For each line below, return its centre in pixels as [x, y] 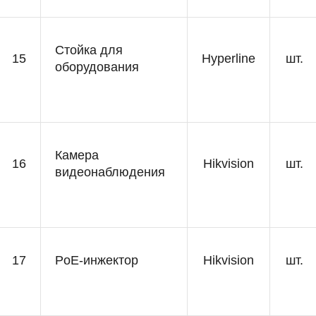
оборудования [97, 67]
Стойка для [89, 50]
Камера [77, 155]
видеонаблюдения [110, 172]
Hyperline [229, 59]
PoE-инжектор [97, 260]
